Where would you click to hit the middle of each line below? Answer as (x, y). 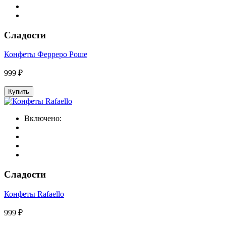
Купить (19, 92)
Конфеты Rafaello (34, 194)
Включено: (43, 119)
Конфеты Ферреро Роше (46, 54)
